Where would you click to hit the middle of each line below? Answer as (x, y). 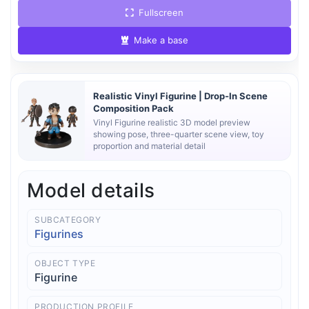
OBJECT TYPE (65, 263)
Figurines (59, 233)
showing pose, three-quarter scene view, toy (179, 134)
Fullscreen (160, 13)
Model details (91, 190)
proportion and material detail (149, 146)
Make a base (159, 40)
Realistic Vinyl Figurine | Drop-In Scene (180, 96)
